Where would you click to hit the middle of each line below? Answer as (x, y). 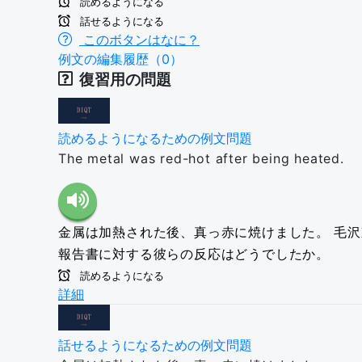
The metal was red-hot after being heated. (201, 158)
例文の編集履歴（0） (120, 59)
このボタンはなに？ (139, 40)
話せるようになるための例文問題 (155, 345)
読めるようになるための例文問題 (155, 138)
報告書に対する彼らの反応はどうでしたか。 (194, 254)
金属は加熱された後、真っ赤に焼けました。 (194, 232)
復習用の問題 (125, 80)
